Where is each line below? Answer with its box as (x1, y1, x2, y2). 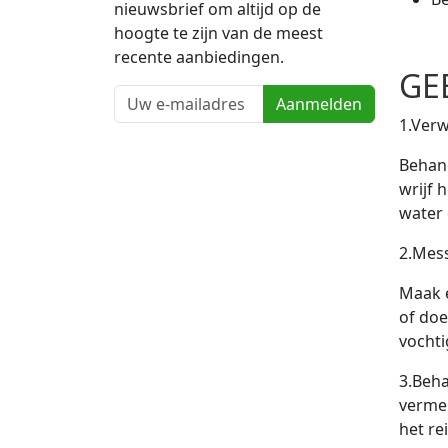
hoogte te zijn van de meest (114, 22, 323, 45)
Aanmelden (276, 93, 362, 116)
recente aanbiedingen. (114, 46, 284, 69)
